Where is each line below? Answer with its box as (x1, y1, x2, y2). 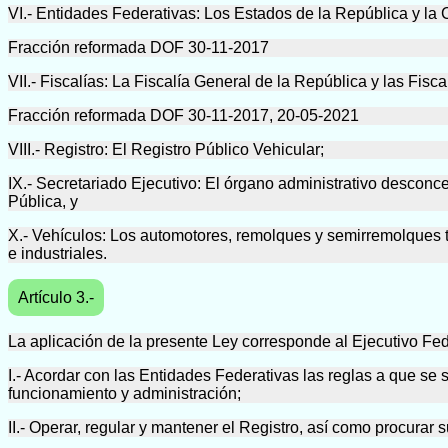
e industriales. (8, 245, 107, 263)
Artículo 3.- (18, 289, 94, 307)
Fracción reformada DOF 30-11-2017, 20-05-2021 (8, 107, 359, 125)
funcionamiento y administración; (8, 385, 241, 403)
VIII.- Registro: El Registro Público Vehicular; (8, 141, 324, 159)
